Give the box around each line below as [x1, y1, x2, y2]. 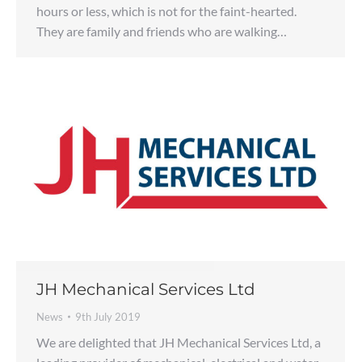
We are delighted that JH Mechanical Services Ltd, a [36, 335, 321, 351]
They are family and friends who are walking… [36, 23, 287, 39]
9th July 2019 [75, 310, 141, 324]
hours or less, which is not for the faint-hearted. [36, 2, 297, 19]
